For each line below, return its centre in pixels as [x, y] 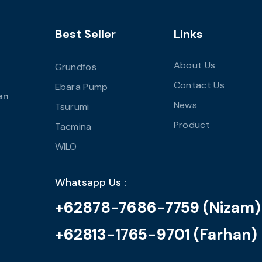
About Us [194, 65]
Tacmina [73, 127]
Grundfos [75, 67]
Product [192, 125]
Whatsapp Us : [90, 183]
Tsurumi [72, 107]
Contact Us [199, 85]
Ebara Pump [81, 87]
